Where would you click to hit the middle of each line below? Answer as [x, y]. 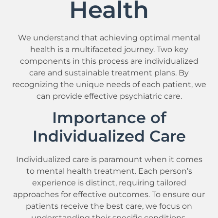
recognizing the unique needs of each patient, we [109, 84]
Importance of [109, 117]
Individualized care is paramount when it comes [109, 159]
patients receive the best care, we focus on [109, 206]
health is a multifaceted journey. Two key [109, 49]
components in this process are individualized [109, 61]
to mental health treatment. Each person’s [109, 171]
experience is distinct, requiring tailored [109, 182]
